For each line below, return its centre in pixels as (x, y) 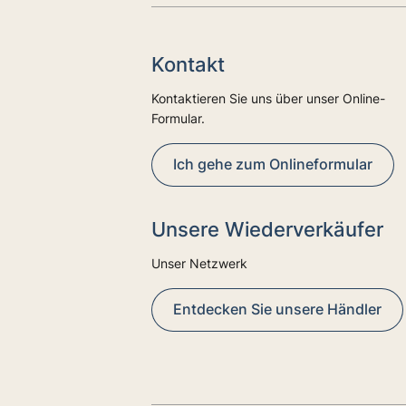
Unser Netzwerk (200, 263)
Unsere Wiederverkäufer (268, 229)
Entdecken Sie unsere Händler (278, 309)
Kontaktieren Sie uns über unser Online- (269, 98)
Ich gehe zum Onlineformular (273, 164)
